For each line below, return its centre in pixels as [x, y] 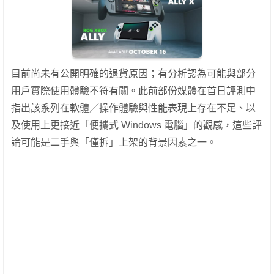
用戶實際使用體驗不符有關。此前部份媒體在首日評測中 [133, 91]
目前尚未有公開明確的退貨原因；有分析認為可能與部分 [133, 74]
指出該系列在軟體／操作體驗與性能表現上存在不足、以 [133, 108]
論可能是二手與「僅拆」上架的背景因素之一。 [114, 143]
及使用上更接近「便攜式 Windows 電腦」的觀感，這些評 [136, 125]
